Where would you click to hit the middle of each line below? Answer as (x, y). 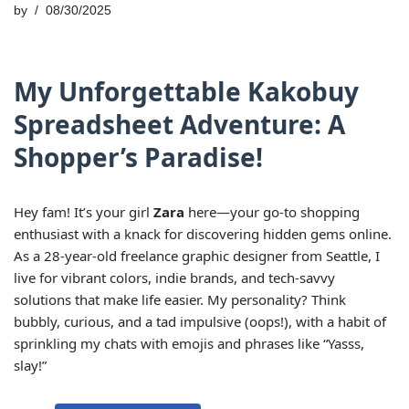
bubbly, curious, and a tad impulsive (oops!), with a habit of (200, 321)
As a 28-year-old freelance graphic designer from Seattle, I (197, 256)
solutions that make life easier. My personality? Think (180, 299)
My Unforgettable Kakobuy (186, 91)
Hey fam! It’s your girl (84, 212)
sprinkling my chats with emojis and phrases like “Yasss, (189, 343)
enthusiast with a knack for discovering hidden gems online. (203, 234)
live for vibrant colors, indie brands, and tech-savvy (174, 278)
